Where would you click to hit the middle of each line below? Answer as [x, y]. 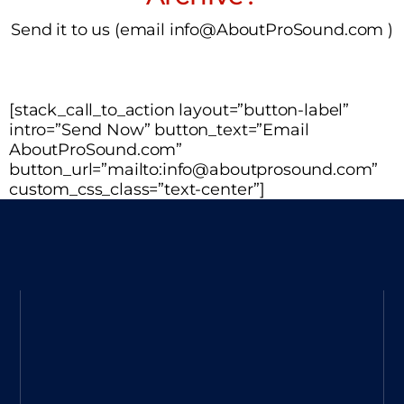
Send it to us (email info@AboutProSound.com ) [202, 30]
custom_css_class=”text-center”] [138, 189]
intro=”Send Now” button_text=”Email [159, 130]
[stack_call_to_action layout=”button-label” [179, 110]
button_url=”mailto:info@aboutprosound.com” [194, 170]
